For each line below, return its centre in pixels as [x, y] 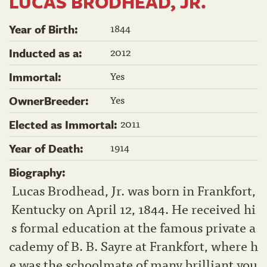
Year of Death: [48, 148]
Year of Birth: [45, 29]
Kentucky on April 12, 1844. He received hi [133, 209]
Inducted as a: [47, 53]
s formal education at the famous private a [133, 227]
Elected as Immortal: [65, 125]
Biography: [39, 172]
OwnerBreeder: [50, 101]
